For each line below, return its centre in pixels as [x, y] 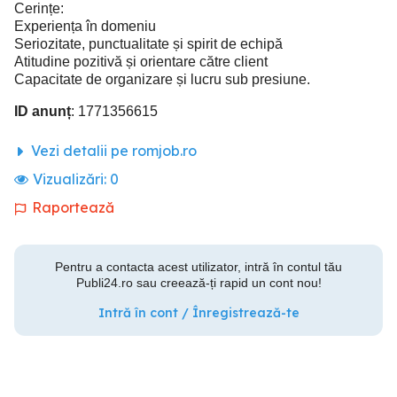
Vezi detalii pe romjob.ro [112, 151]
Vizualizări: [71, 179]
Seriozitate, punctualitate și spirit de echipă [148, 44]
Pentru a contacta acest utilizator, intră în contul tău [198, 267]
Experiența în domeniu [85, 26]
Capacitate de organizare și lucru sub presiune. [162, 79]
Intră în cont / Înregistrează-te [198, 313]
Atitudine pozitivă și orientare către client [141, 62]
